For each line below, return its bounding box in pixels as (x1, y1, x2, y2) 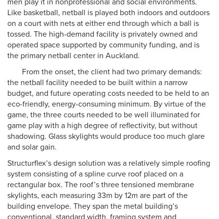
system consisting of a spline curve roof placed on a (7, 169, 183, 179)
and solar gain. (7, 142, 57, 152)
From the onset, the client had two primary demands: (22, 67, 202, 77)
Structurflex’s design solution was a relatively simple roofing (7, 158, 210, 168)
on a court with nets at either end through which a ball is (7, 19, 199, 28)
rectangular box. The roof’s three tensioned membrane (7, 180, 194, 190)
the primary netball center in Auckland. (7, 51, 140, 61)
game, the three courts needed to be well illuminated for (7, 110, 200, 120)
